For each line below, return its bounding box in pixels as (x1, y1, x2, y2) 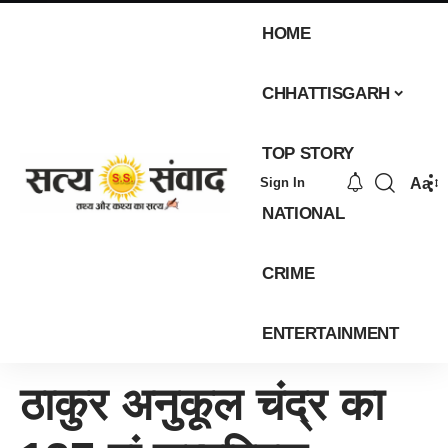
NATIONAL (262, 203, 345, 223)
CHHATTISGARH (262, 83, 391, 103)
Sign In (259, 175, 305, 190)
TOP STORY (262, 143, 355, 163)
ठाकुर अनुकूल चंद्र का (20, 379, 384, 430)
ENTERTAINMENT (262, 323, 399, 343)
